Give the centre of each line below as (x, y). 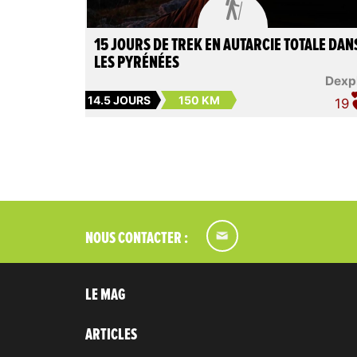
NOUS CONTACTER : (137, 239)
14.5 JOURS (119, 100)
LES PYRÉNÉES (136, 63)
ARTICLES (111, 335)
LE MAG (105, 295)
